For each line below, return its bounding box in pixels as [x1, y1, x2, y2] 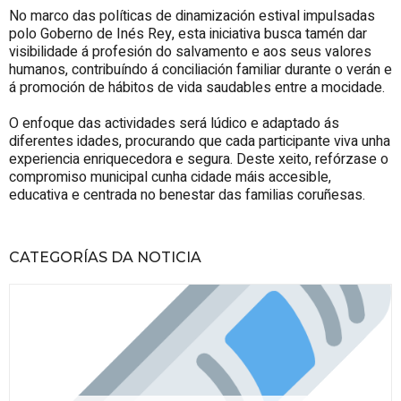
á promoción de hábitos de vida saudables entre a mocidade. [9, 76, 385, 98]
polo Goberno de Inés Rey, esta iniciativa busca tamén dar [9, 22, 367, 45]
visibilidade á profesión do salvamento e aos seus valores [9, 40, 371, 63]
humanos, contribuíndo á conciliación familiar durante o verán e [9, 58, 392, 81]
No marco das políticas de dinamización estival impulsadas [9, 4, 375, 27]
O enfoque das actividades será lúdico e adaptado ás [9, 112, 339, 134]
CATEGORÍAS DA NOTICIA [9, 248, 201, 266]
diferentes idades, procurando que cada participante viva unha [9, 130, 390, 152]
